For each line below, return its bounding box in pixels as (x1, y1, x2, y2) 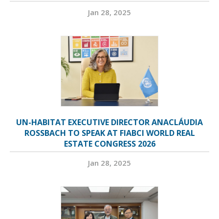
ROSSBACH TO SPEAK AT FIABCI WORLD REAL (24, 128, 195, 139)
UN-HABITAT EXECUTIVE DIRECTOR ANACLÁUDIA (16, 117, 203, 128)
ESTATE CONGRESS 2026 (64, 138, 155, 150)
